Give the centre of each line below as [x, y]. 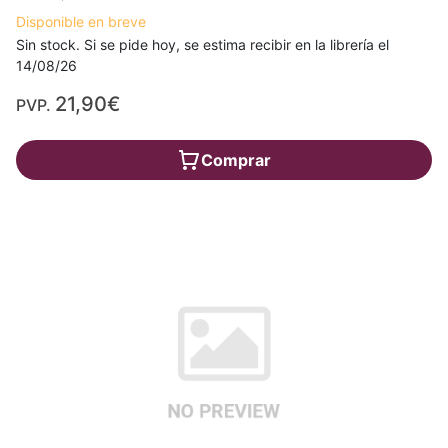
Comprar [236, 159]
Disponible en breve [81, 21]
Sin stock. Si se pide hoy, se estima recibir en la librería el [202, 44]
